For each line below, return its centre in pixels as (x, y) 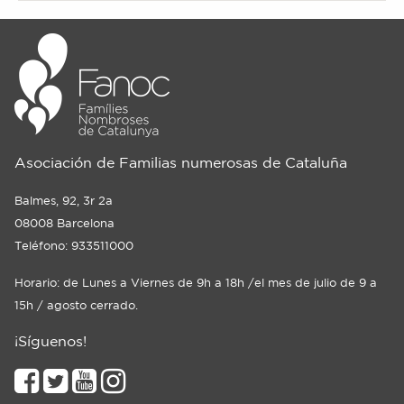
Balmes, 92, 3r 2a (64, 201)
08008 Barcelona (64, 223)
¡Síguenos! (50, 341)
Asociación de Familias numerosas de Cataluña (181, 162)
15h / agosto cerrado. (76, 305)
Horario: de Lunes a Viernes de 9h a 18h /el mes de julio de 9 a (196, 283)
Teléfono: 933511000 (74, 246)
